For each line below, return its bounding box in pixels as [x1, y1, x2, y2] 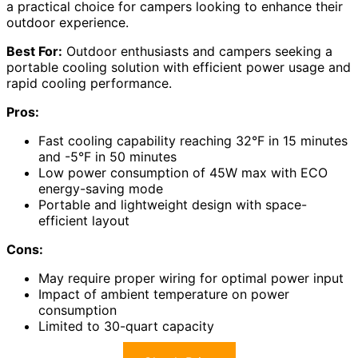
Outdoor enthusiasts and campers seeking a [62, 42, 332, 59]
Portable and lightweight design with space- [38, 196, 307, 213]
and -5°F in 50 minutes [38, 148, 177, 165]
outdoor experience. [6, 14, 129, 30]
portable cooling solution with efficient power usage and [6, 58, 351, 75]
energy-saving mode [38, 180, 163, 197]
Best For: [6, 42, 62, 59]
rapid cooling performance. [6, 74, 172, 91]
